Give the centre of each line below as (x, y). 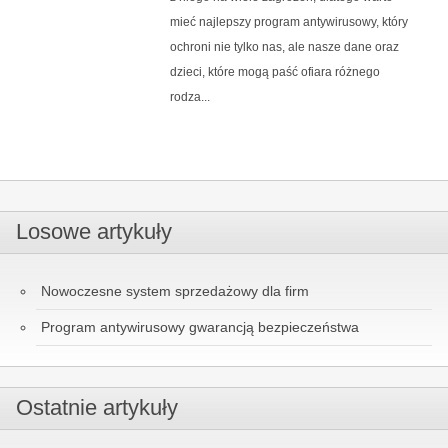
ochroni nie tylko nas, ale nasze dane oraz (284, 46)
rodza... (189, 96)
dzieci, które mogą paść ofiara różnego (274, 71)
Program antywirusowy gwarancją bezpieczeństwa (200, 326)
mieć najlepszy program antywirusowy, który (288, 21)
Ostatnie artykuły (97, 407)
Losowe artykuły (94, 231)
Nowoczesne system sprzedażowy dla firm (175, 290)
